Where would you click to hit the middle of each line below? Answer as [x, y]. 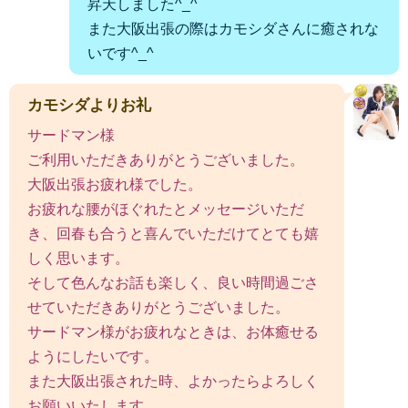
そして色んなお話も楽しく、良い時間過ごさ [173, 282]
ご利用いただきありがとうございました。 [166, 159]
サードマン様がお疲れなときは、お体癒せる [173, 331]
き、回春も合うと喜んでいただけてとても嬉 [173, 233]
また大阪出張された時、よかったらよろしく [173, 381]
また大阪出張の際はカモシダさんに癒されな [233, 28]
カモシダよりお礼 [89, 105]
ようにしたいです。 [93, 356]
